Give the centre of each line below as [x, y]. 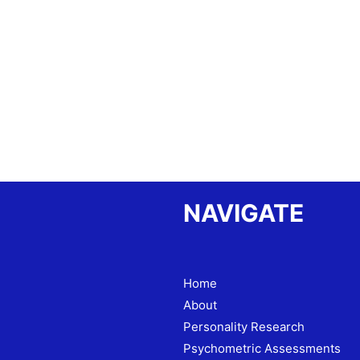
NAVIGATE [243, 213]
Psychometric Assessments [262, 348]
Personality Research [243, 327]
